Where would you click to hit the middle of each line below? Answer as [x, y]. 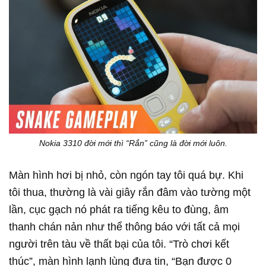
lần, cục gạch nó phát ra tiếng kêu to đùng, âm [119, 209]
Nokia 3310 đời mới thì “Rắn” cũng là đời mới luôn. [133, 143]
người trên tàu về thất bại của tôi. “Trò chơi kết [119, 244]
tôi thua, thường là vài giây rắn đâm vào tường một [130, 192]
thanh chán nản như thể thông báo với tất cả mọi [124, 227]
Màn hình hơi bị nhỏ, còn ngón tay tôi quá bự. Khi [126, 175]
